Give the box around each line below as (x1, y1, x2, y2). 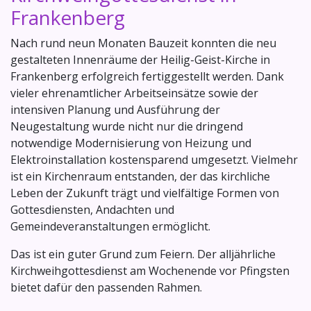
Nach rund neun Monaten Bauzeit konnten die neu (10, 35, 276, 51)
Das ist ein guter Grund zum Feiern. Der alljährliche (10, 246, 276, 262)
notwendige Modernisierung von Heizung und (10, 135, 251, 151)
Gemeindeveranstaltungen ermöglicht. (10, 218, 210, 234)
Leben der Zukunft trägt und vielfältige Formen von (10, 185, 279, 201)
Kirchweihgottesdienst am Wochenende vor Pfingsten (10, 262, 289, 278)
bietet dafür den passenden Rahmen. (10, 279, 202, 295)
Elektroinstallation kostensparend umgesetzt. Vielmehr (10, 151, 298, 167)
